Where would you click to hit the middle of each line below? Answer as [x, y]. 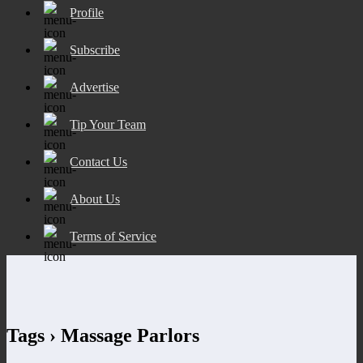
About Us [95, 199]
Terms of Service [113, 236]
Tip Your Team [108, 124]
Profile [87, 12]
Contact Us [98, 161]
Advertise [94, 87]
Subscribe [95, 49]
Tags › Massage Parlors [103, 335]
